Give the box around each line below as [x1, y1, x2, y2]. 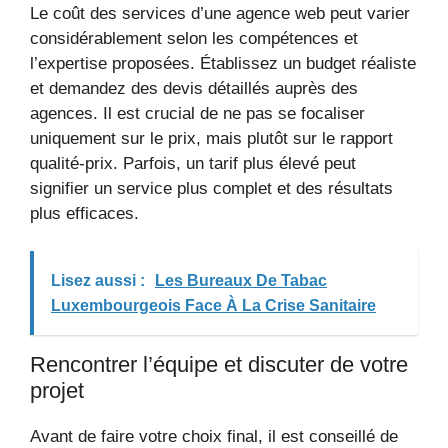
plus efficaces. [30, 203, 139, 223]
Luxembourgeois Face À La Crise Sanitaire [51, 297, 376, 314]
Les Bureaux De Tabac [155, 272, 327, 289]
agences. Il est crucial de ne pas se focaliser [30, 103, 365, 123]
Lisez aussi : [51, 272, 145, 289]
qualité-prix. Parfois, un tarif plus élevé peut [30, 153, 356, 173]
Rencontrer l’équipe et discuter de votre [30, 352, 408, 377]
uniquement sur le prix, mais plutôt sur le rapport [30, 128, 393, 148]
